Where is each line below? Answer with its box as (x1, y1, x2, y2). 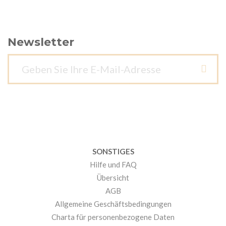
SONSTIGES (92, 147, 134, 156)
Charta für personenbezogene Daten (51, 212, 175, 222)
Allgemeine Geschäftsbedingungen (54, 199, 172, 209)
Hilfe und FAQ (89, 160, 137, 169)
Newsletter (8, 35, 74, 49)
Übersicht (97, 173, 129, 183)
